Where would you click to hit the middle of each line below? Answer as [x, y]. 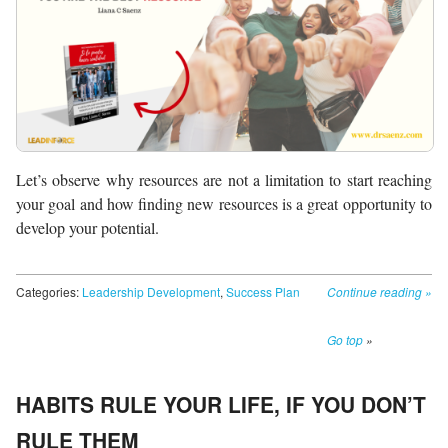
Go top [345, 339]
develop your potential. [87, 227]
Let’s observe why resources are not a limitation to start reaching [224, 179]
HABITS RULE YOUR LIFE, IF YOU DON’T [221, 403]
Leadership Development [151, 291]
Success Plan [263, 291]
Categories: [49, 291]
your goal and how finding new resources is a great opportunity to [224, 203]
